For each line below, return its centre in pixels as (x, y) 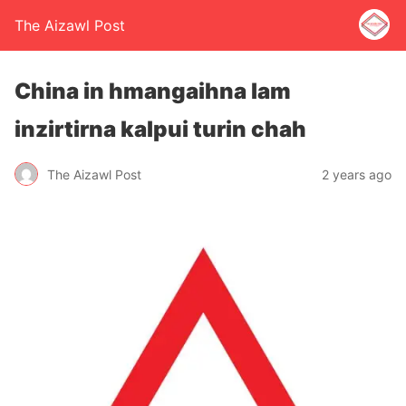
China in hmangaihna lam (153, 91)
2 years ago (357, 174)
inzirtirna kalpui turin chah (160, 129)
